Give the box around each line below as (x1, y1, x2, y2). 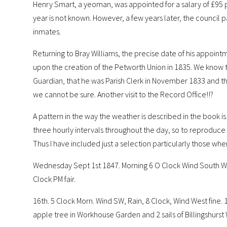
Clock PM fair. (32, 173, 75, 184)
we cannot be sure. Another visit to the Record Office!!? (32, 89, 213, 99)
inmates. (32, 26, 61, 36)
